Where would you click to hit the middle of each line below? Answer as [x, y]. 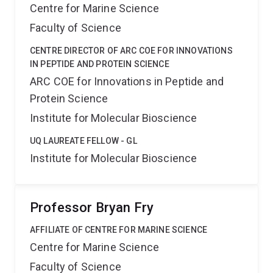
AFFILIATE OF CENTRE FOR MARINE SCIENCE [119, 230]
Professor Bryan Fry [92, 207]
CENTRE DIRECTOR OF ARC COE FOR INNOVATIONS [131, 51]
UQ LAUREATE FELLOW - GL [83, 141]
